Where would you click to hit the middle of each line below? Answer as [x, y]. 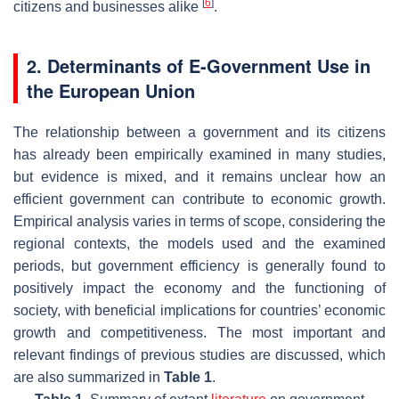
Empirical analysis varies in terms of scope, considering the [199, 221]
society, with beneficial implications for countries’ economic [199, 310]
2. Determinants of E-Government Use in [199, 65]
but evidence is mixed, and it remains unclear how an [199, 176]
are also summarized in [89, 377]
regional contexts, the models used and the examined [199, 243]
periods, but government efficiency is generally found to [199, 265]
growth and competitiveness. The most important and [199, 332]
